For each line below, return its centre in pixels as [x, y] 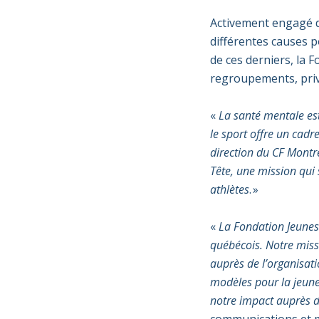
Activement [241, 23]
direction [231, 152]
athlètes [229, 189]
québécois [235, 245]
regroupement [249, 78]
